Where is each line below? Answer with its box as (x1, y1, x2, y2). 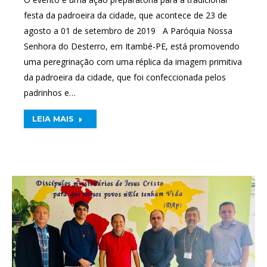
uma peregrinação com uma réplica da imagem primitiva (24, 56, 242, 67)
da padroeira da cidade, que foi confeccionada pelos (24, 72, 226, 83)
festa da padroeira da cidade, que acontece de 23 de (24, 10, 227, 21)
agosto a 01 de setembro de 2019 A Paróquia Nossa (24, 25, 232, 36)
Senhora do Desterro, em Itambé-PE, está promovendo (24, 41, 240, 52)
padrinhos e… (24, 87, 76, 98)
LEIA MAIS (32, 114, 74, 123)
